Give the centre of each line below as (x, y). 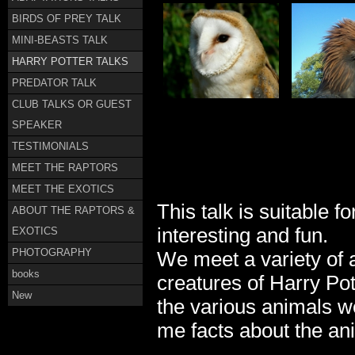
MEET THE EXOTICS (63, 189)
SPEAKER (37, 125)
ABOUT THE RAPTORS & (73, 210)
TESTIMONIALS (50, 146)
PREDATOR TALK (54, 83)
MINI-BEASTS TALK (60, 40)
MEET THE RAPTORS (65, 168)
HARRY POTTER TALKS (70, 61)
